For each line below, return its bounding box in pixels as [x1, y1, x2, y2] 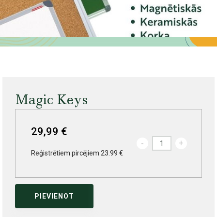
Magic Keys [15, 91, 88, 108]
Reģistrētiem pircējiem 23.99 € [31, 149, 123, 157]
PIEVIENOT [34, 192, 74, 201]
